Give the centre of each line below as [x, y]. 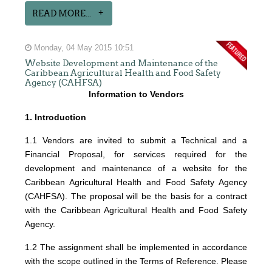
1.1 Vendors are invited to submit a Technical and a [136, 140]
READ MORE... [62, 13]
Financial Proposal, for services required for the [136, 154]
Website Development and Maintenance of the [122, 63]
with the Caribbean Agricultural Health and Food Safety [136, 210]
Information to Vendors [136, 94]
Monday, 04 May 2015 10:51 [83, 48]
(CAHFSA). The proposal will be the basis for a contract [136, 196]
